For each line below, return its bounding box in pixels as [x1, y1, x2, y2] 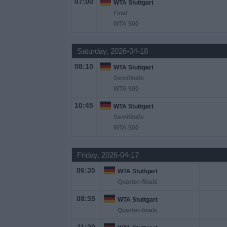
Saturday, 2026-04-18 [77, 47, 148, 55]
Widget [8, 47, 32, 56]
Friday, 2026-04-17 [77, 150, 139, 159]
